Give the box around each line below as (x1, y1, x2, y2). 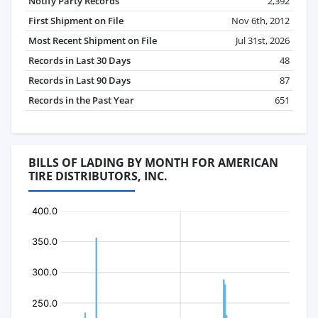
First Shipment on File (28, 14, 124, 28)
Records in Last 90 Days (28, 74, 131, 87)
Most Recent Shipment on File (28, 34, 157, 48)
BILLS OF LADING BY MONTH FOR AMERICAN (28, 155, 278, 171)
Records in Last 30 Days (28, 54, 131, 67)
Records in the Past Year (28, 94, 134, 107)
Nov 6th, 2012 (231, 14, 290, 28)
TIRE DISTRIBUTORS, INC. (28, 168, 168, 185)
